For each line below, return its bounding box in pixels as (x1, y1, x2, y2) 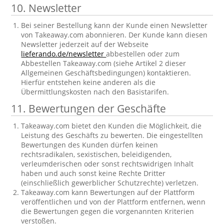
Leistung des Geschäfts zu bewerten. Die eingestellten (21, 130, 203, 140)
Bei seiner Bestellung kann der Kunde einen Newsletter (21, 20, 208, 30)
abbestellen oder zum (106, 49, 180, 58)
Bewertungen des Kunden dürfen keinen (21, 140, 158, 149)
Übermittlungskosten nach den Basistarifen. (21, 87, 169, 96)
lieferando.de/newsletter (21, 49, 106, 58)
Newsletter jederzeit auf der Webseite (21, 39, 149, 49)
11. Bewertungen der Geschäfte (11, 101, 166, 115)
